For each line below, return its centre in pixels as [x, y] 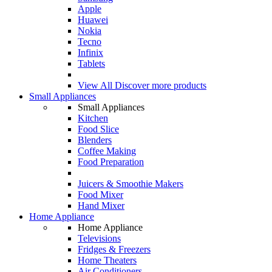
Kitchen [93, 118]
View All [96, 85]
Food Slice [98, 129]
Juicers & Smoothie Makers [131, 184]
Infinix [90, 53]
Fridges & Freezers [114, 249]
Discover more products [161, 85]
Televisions [99, 238]
